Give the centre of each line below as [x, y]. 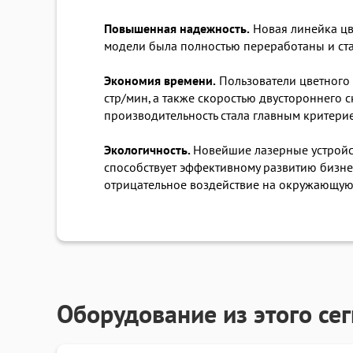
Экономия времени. [160, 82]
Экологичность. [149, 151]
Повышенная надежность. [177, 30]
